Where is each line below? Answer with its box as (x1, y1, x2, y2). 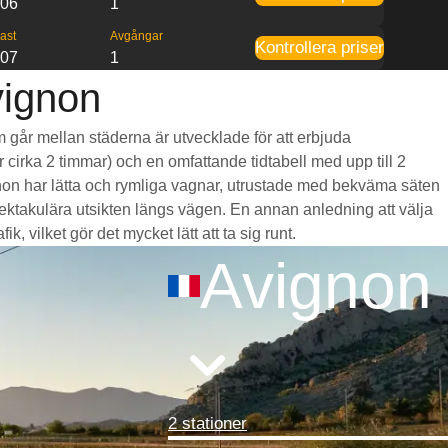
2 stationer (168, 414, 247, 433)
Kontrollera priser (254, 38, 384, 57)
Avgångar (110, 29, 164, 43)
